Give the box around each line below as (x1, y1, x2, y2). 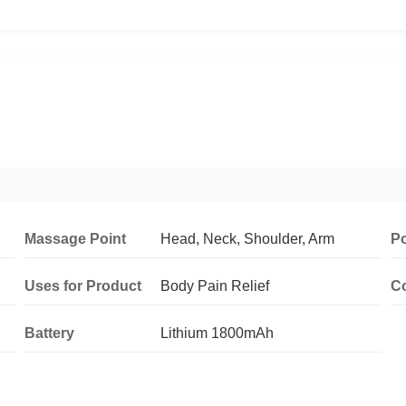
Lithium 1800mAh (160, 324, 275, 341)
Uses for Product (24, 277, 142, 294)
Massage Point (24, 230, 127, 246)
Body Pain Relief (160, 277, 270, 294)
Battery (24, 324, 75, 341)
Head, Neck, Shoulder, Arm (160, 230, 335, 246)
